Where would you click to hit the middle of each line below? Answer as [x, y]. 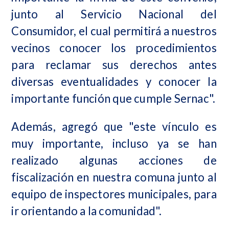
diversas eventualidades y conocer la [114, 81]
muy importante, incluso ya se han [114, 143]
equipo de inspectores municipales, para [114, 194]
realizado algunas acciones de [114, 160]
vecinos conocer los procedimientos [114, 48]
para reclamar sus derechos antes [114, 64]
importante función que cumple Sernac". [113, 98]
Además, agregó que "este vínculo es [114, 126]
